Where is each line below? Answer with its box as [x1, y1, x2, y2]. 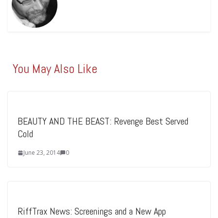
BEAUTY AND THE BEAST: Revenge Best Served [18, 115, 188, 128]
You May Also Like [13, 61, 97, 77]
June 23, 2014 [23, 148, 60, 157]
